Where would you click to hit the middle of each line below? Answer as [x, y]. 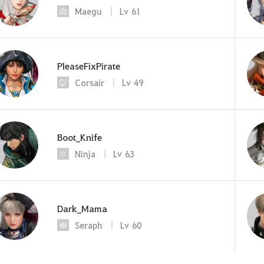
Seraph [89, 225]
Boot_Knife [80, 137]
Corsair [90, 82]
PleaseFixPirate [89, 65]
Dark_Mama [82, 208]
